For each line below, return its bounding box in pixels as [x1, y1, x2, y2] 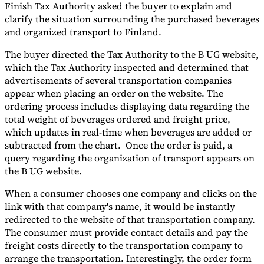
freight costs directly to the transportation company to [5, 239, 243, 252]
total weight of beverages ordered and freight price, [5, 113, 230, 126]
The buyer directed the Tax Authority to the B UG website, [5, 48, 259, 61]
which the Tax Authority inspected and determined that [5, 61, 249, 74]
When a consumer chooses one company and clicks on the [5, 187, 257, 200]
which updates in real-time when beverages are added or [5, 126, 252, 139]
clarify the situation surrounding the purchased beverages [5, 12, 259, 26]
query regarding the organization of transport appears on [5, 151, 255, 165]
